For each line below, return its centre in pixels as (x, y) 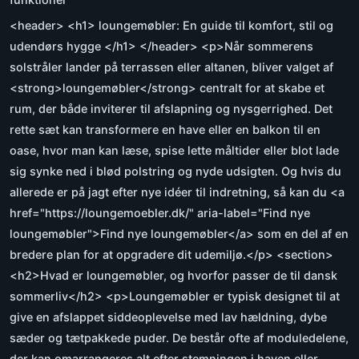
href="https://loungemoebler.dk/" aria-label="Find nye (160, 212)
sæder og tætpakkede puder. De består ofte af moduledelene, (179, 337)
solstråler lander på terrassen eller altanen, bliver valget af (171, 67)
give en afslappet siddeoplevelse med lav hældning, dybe (168, 317)
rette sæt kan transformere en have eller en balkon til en (165, 129)
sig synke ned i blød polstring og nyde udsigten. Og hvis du (175, 171)
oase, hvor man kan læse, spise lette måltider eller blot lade (174, 150)
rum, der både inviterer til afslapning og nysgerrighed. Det (171, 108)
